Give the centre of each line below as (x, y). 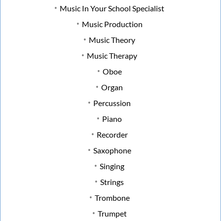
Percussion (112, 103)
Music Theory (112, 39)
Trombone (112, 197)
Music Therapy (112, 55)
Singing (112, 166)
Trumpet (112, 213)
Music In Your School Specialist (112, 8)
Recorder (112, 134)
